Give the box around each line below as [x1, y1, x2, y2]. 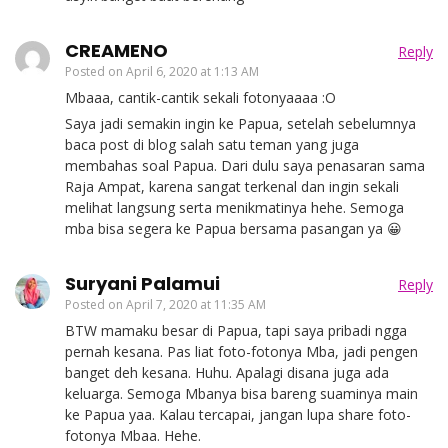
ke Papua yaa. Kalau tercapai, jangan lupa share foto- [65, 404, 411, 424]
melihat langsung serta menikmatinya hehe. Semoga [65, 197, 404, 217]
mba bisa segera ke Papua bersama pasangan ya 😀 [65, 218, 402, 238]
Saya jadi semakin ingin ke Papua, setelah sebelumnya [65, 113, 416, 133]
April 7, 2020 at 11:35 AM [126, 295, 266, 313]
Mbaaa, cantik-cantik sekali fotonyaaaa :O [65, 87, 336, 107]
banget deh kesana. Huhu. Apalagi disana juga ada [65, 362, 389, 382]
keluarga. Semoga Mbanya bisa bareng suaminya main [65, 383, 418, 403]
